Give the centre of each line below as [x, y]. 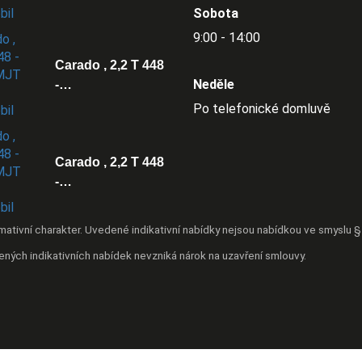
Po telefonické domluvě [262, 108]
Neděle [214, 84]
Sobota [216, 13]
